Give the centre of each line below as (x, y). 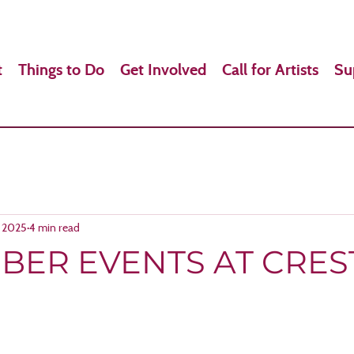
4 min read (55, 228)
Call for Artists (270, 70)
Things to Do (61, 70)
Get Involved (163, 70)
